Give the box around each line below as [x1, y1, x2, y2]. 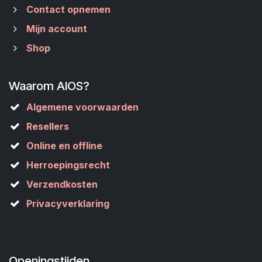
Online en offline [26, 140, 102, 151]
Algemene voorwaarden [26, 101, 139, 113]
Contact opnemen [26, 4, 111, 15]
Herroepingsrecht [26, 159, 110, 171]
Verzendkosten [26, 178, 98, 190]
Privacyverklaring [26, 198, 109, 209]
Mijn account [26, 23, 87, 35]
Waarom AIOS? [9, 78, 89, 93]
